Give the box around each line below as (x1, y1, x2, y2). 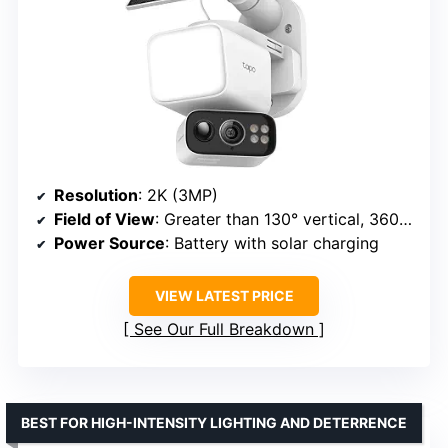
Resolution (54, 185, 138, 206)
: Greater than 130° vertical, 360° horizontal (155, 209, 399, 230)
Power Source (54, 233, 165, 254)
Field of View (54, 209, 155, 230)
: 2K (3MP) (138, 185, 218, 206)
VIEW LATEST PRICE (154, 287, 294, 305)
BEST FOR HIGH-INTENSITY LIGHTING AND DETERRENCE (21, 414, 407, 432)
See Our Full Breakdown (134, 319, 314, 340)
